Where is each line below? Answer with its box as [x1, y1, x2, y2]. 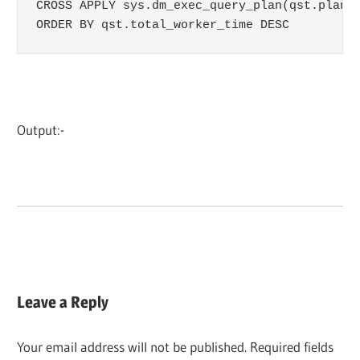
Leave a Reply [17, 292, 109, 313]
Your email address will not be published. [17, 337, 247, 355]
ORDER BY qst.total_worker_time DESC [35, 18, 289, 32]
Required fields [250, 337, 334, 355]
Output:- [17, 121, 65, 139]
